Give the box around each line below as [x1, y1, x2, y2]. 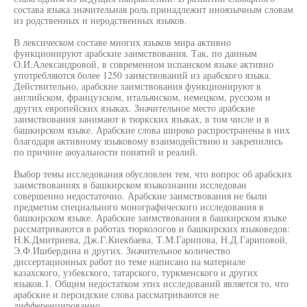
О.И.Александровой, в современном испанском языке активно [14, 58, 273, 71]
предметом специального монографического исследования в [14, 200, 264, 213]
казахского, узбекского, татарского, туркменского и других [14, 266, 258, 279]
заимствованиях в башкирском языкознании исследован [14, 178, 247, 191]
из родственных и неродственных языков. [14, 14, 187, 27]
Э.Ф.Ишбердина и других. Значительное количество [14, 244, 230, 257]
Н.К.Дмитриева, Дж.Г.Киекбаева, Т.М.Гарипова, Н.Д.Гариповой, [14, 233, 288, 246]
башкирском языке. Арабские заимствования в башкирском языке [14, 211, 286, 224]
